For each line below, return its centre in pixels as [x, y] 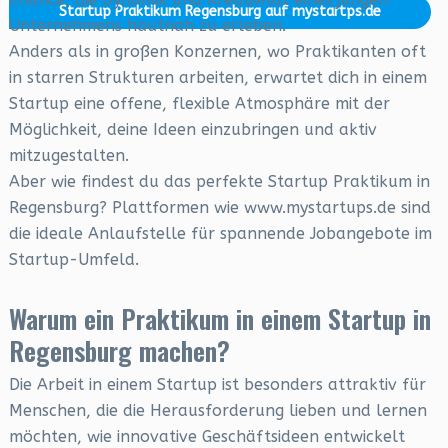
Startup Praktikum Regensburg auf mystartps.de [219, 11]
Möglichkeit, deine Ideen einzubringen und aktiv [192, 129]
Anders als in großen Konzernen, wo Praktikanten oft [217, 51]
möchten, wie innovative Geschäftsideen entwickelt [206, 436]
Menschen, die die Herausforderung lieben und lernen [217, 410]
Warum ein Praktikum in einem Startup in [219, 318]
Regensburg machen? [119, 350]
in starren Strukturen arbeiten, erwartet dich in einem [217, 77]
